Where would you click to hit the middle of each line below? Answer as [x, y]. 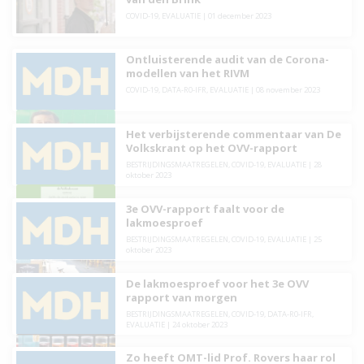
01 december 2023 [239, 15]
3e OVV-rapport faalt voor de [205, 208]
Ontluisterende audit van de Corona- [227, 60]
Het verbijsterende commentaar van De [233, 134]
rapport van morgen [181, 297]
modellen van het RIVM [187, 74]
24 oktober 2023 [199, 324]
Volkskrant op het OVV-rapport [211, 148]
